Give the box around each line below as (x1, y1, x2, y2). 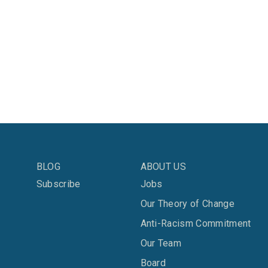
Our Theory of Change (140, 198, 234, 209)
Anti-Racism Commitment (140, 218, 251, 229)
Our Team (140, 237, 182, 249)
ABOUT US (140, 161, 187, 172)
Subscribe (36, 178, 81, 190)
